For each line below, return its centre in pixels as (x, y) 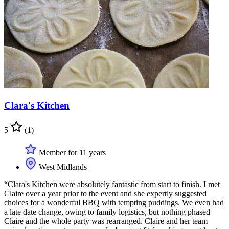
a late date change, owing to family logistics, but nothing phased (107, 212)
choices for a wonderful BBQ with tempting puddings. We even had (114, 203)
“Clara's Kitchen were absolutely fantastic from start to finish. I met (112, 185)
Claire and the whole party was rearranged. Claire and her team (106, 221)
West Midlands (62, 167)
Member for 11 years (71, 153)
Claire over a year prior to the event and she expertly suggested (105, 194)
